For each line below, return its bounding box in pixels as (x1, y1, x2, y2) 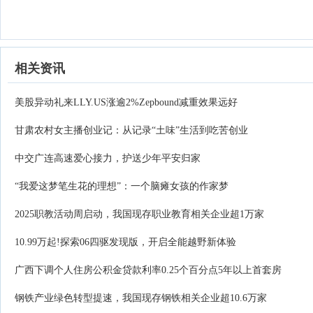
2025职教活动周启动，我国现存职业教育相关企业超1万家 (15, 209, 264, 219)
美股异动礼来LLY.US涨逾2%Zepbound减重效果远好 (15, 97, 238, 108)
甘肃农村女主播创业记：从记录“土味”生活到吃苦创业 (15, 125, 248, 136)
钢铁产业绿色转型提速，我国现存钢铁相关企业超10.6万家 (15, 293, 267, 303)
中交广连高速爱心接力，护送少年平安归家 (15, 153, 201, 163)
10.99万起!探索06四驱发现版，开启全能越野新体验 (15, 237, 236, 247)
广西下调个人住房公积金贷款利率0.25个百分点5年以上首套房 (15, 265, 282, 275)
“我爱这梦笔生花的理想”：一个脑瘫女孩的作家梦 (15, 181, 228, 191)
